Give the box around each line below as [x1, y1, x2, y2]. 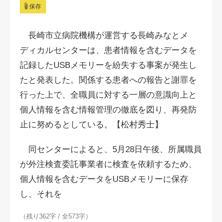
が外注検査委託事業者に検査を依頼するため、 [20, 160, 197, 169]
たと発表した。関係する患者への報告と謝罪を [20, 75, 197, 85]
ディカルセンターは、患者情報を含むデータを [20, 46, 197, 55]
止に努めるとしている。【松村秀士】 [20, 120, 163, 129]
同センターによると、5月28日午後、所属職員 [20, 145, 202, 154]
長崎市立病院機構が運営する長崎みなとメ [20, 31, 188, 40]
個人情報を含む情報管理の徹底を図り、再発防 [20, 105, 197, 114]
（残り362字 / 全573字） [20, 213, 92, 220]
